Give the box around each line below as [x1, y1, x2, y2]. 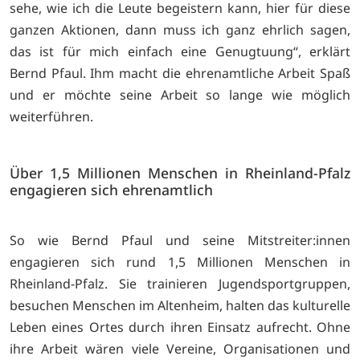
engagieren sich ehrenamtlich [10, 180, 213, 200]
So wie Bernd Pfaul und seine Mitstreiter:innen [10, 231, 350, 249]
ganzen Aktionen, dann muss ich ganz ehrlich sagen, [10, 21, 350, 39]
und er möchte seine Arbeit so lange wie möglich [10, 86, 350, 104]
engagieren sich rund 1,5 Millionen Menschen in [10, 252, 350, 271]
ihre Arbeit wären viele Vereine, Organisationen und [10, 339, 350, 358]
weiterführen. [10, 108, 93, 126]
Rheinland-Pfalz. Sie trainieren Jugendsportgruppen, [10, 274, 350, 292]
